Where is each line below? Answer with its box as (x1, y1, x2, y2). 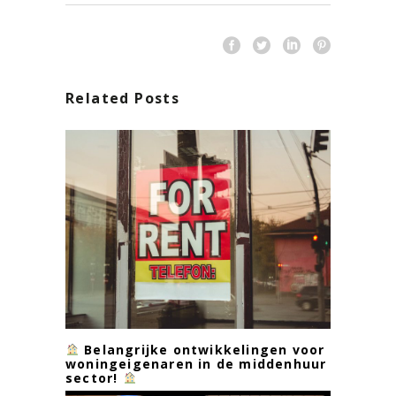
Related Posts (65, 88, 180, 108)
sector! (65, 369, 123, 386)
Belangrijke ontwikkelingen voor (79, 340, 325, 358)
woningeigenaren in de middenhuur (65, 354, 327, 372)
